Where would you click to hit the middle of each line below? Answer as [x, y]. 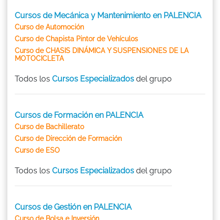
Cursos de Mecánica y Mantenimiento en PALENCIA [108, 15]
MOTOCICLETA [39, 58]
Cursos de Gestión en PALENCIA [73, 207]
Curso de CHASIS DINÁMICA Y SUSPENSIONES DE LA [102, 50]
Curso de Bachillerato [49, 126]
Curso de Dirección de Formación [68, 138]
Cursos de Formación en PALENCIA [79, 115]
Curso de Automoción [49, 27]
